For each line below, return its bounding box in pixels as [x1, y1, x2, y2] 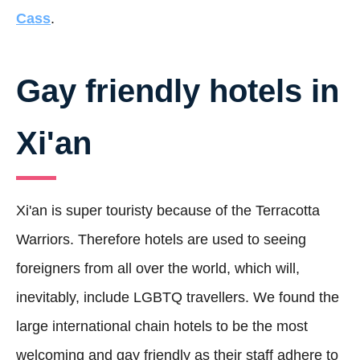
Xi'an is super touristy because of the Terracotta [16, 202, 320, 219]
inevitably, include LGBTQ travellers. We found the [16, 288, 339, 305]
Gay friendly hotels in [16, 72, 339, 108]
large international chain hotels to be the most [16, 317, 308, 334]
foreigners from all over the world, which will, [16, 260, 300, 276]
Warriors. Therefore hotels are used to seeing [16, 231, 306, 247]
